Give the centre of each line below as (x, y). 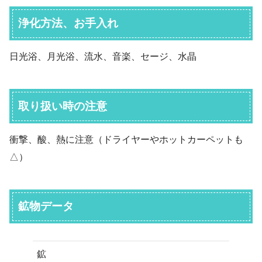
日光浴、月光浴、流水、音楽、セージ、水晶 (103, 57)
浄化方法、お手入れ (68, 23)
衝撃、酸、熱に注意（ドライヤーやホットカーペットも (126, 139)
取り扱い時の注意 (63, 106)
